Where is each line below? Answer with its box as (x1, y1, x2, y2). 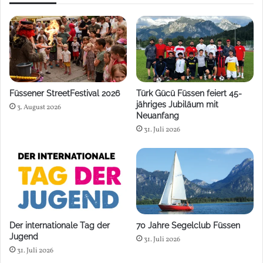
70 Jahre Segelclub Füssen (136, 221, 240, 230)
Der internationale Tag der (9, 221, 110, 230)
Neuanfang (136, 111, 179, 121)
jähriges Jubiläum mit (136, 100, 218, 110)
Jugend (9, 232, 38, 241)
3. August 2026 (17, 103, 61, 113)
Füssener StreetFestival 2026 (9, 89, 120, 99)
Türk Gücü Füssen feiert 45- (136, 89, 242, 99)
